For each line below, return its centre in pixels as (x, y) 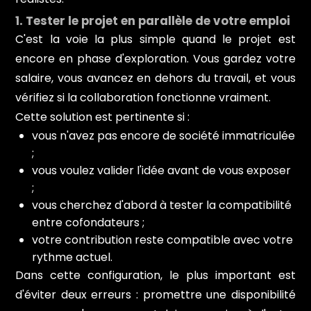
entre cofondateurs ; (89, 222)
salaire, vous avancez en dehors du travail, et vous (155, 78)
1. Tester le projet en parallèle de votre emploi (153, 20)
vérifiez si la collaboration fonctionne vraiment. (143, 97)
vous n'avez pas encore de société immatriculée (164, 135)
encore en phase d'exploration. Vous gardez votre (155, 58)
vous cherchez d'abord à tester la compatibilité (162, 205)
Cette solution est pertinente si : (103, 117)
